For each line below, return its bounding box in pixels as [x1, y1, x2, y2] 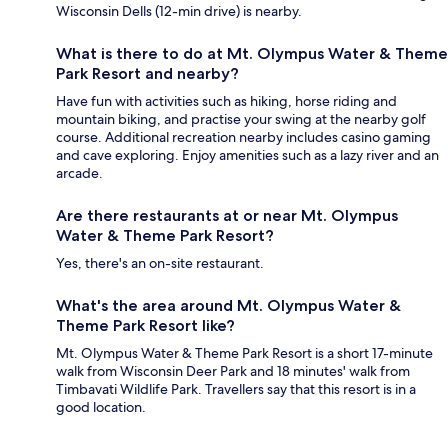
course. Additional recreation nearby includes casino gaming [56, 128, 431, 147]
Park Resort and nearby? [56, 64, 239, 84]
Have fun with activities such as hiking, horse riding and [56, 92, 397, 111]
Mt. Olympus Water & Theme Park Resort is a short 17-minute [56, 344, 433, 363]
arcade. [56, 164, 103, 183]
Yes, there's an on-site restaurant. [56, 254, 264, 273]
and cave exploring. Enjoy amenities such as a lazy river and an [56, 146, 439, 165]
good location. [56, 398, 146, 417]
